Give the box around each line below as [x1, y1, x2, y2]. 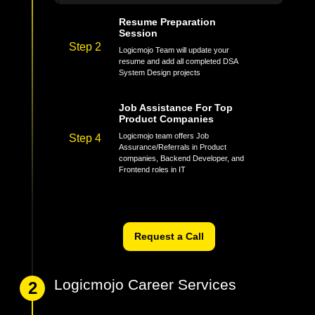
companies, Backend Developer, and [119, 165, 245, 174]
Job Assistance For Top [119, 112, 233, 124]
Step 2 [69, 51, 102, 64]
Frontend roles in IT [119, 176, 186, 185]
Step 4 [69, 143, 102, 155]
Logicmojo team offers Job [119, 142, 210, 151]
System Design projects [119, 79, 201, 88]
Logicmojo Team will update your [119, 56, 230, 65]
